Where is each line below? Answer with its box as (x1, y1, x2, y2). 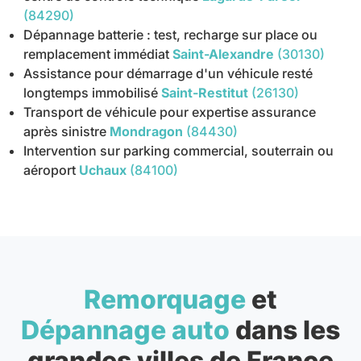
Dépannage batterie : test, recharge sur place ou (23, 27, 318, 44)
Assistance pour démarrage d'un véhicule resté (23, 65, 313, 82)
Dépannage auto (21, 314, 230, 346)
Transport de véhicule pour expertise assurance (23, 104, 317, 121)
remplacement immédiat (23, 46, 170, 63)
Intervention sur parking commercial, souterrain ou (23, 143, 334, 160)
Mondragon (110, 123, 184, 140)
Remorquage (84, 284, 246, 316)
